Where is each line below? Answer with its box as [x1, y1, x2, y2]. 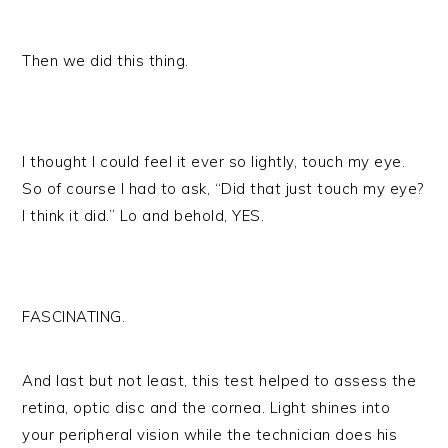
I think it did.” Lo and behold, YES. [22, 206, 265, 225]
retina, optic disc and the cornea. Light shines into [22, 398, 391, 417]
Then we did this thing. [22, 51, 189, 70]
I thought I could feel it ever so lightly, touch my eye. [22, 152, 406, 171]
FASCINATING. [22, 307, 126, 326]
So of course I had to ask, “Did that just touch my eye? [22, 179, 424, 198]
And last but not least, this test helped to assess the [22, 371, 417, 390]
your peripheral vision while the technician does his [22, 425, 398, 444]
